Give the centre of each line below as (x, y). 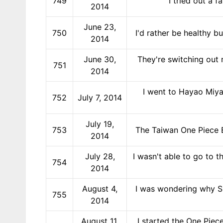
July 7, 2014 (100, 97)
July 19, (100, 124)
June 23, (100, 27)
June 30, (100, 59)
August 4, (100, 188)
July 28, (100, 156)
